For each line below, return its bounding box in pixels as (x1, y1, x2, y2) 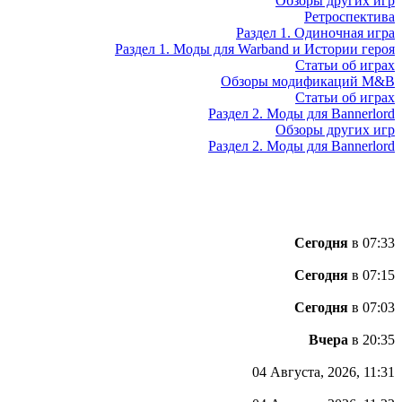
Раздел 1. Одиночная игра (236, 25, 395, 40)
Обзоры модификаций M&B (221, 74, 395, 89)
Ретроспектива (304, 9, 395, 24)
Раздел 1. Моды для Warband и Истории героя (115, 41, 395, 57)
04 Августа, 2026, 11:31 (252, 364, 395, 380)
